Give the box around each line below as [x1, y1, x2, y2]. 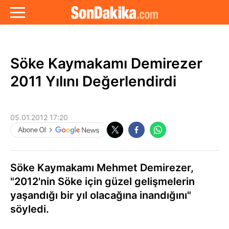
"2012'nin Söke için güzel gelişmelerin [10, 175, 195, 188]
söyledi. [10, 203, 49, 215]
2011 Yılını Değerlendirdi [10, 73, 176, 90]
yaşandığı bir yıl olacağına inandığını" [10, 189, 191, 201]
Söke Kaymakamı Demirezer [10, 55, 202, 72]
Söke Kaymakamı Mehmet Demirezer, [10, 162, 194, 174]
